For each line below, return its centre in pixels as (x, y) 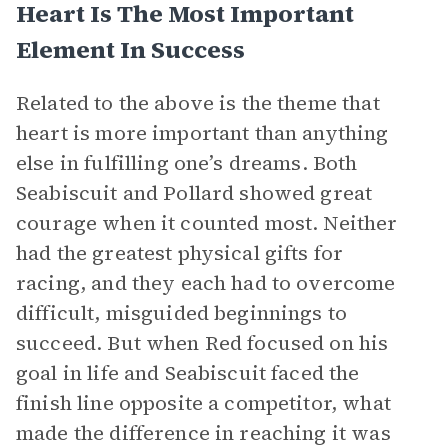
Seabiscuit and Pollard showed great (194, 193)
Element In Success (130, 49)
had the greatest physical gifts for (180, 253)
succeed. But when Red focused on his (202, 343)
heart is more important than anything (202, 133)
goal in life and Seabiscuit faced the (188, 373)
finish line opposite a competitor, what (203, 403)
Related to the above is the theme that (198, 103)
